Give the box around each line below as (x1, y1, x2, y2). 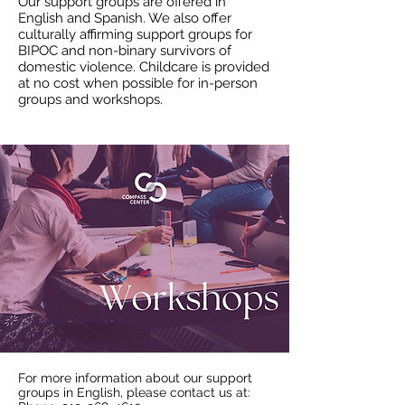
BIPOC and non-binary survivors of (18, 42, 231, 59)
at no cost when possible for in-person (18, 75, 258, 91)
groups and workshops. (18, 91, 166, 108)
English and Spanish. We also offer (18, 10, 231, 26)
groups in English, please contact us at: (18, 385, 258, 400)
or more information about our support (25, 371, 252, 385)
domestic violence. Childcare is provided (18, 59, 269, 75)
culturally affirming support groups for (18, 26, 252, 42)
